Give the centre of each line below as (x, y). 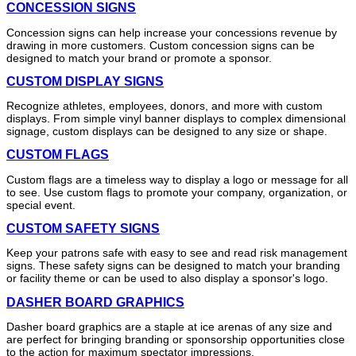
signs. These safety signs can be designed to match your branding (173, 266)
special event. (41, 205)
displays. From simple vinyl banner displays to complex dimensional (176, 119)
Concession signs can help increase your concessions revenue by (172, 32)
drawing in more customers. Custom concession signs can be (161, 45)
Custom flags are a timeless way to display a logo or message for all (177, 179)
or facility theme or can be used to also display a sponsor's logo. (167, 279)
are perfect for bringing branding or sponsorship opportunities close (176, 339)
